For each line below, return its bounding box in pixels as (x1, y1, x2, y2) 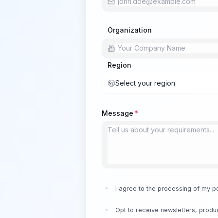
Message (102, 109, 133, 117)
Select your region (115, 79, 175, 87)
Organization (108, 26, 152, 34)
